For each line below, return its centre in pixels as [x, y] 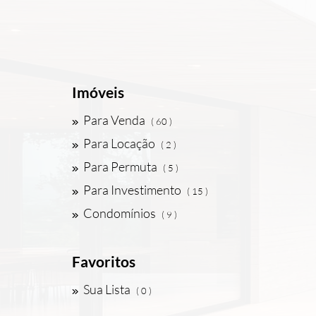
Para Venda [114, 120]
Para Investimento [132, 190]
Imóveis [98, 92]
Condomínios [120, 213]
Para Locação [119, 143]
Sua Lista [107, 289]
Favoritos [104, 261]
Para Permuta [120, 166]
